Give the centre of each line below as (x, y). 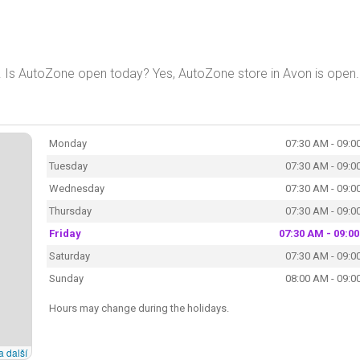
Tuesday (68, 166)
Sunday (66, 278)
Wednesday (76, 188)
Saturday (69, 256)
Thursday (70, 211)
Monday (67, 143)
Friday (65, 233)
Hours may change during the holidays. (139, 308)
